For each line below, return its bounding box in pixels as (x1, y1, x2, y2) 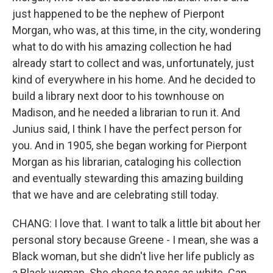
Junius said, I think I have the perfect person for (12, 122, 242, 135)
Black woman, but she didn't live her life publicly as (12, 250, 255, 263)
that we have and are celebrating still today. (12, 188, 219, 201)
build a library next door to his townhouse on (12, 90, 224, 102)
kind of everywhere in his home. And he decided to (12, 73, 255, 86)
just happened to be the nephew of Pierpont (12, 7, 224, 20)
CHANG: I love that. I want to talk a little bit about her (12, 217, 261, 230)
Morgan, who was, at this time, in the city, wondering (12, 24, 261, 37)
